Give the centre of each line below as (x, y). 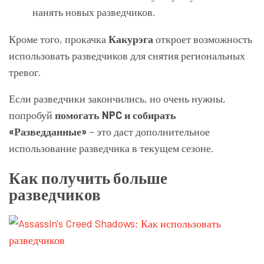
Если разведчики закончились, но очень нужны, (117, 98)
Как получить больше (88, 178)
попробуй (32, 115)
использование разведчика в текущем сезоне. (111, 148)
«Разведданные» (48, 131)
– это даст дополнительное (148, 131)
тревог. (25, 72)
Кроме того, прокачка (59, 39)
